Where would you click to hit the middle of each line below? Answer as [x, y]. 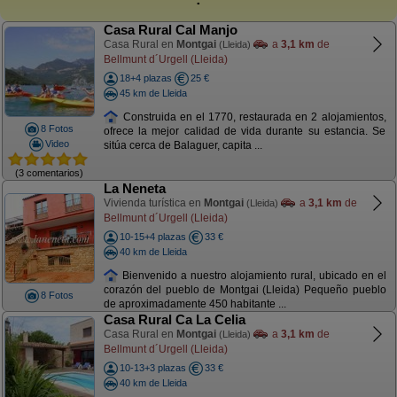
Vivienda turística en [153, 203]
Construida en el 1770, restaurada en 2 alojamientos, [253, 117]
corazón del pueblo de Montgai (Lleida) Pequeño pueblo [245, 290]
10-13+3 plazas [152, 368]
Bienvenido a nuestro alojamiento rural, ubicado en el [253, 275]
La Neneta [134, 188]
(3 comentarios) [49, 172]
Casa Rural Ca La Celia [174, 319]
